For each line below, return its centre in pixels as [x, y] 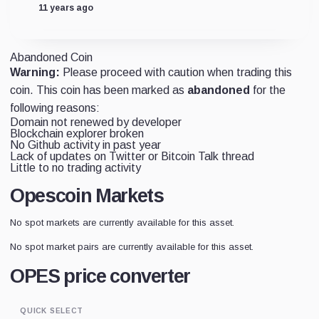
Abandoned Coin [51, 57]
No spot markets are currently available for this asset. [122, 223]
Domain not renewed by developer [96, 122]
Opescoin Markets [87, 196]
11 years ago [66, 8]
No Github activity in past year [85, 145]
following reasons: [55, 108]
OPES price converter [100, 276]
